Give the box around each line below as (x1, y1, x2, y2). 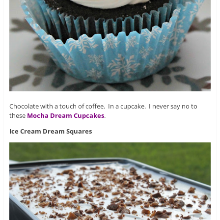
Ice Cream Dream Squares (9, 126, 92, 136)
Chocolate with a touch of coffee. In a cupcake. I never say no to (9, 101, 197, 110)
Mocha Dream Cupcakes (27, 110, 104, 120)
